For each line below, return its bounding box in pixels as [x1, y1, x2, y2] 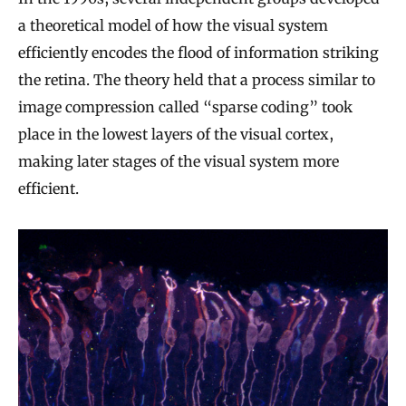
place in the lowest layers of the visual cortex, [18, 124, 333, 143]
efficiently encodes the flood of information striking [18, 43, 379, 62]
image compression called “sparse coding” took [18, 97, 353, 116]
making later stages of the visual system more [18, 151, 339, 170]
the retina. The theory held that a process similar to [18, 70, 375, 89]
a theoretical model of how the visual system [18, 15, 328, 34]
